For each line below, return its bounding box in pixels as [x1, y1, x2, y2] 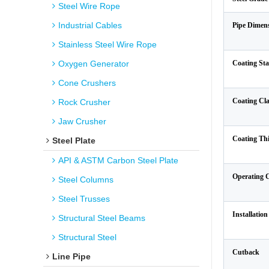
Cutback [232, 248, 259, 256]
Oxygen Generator [58, 59, 129, 68]
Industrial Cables [58, 20, 122, 30]
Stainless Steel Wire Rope [58, 40, 157, 49]
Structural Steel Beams [58, 213, 145, 223]
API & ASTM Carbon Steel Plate [58, 156, 178, 165]
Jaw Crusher [58, 116, 106, 126]
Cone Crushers [58, 78, 116, 88]
